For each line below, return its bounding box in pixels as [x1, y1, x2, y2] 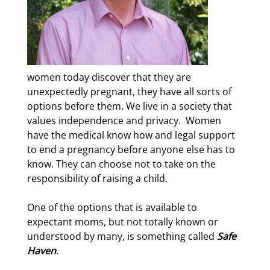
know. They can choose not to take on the [27, 157, 216, 171]
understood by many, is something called [27, 230, 217, 243]
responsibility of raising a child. [27, 172, 168, 185]
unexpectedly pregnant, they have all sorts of [27, 85, 231, 98]
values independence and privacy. [27, 114, 181, 127]
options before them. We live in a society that [27, 99, 232, 113]
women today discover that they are [27, 71, 191, 84]
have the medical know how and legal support [27, 128, 235, 142]
